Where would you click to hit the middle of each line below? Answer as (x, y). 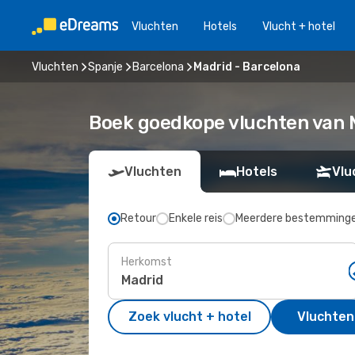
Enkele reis (196, 218)
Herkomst (147, 261)
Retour (138, 218)
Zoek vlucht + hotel (189, 317)
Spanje (105, 67)
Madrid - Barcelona (247, 67)
